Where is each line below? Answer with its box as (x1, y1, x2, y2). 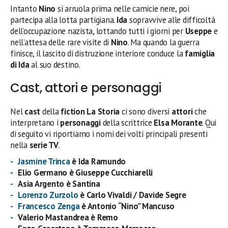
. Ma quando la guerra (127, 37, 199, 48)
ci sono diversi (121, 106, 172, 117)
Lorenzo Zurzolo (18, 189, 78, 201)
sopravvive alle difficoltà (127, 14, 215, 25)
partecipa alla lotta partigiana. (10, 14, 117, 25)
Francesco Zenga (18, 201, 80, 212)
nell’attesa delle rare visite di (10, 37, 111, 48)
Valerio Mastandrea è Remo (18, 212, 118, 223)
